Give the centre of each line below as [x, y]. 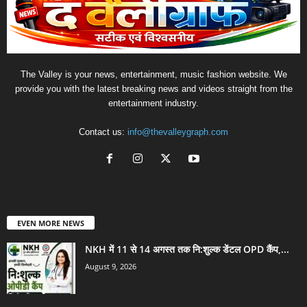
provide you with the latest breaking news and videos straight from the [153, 89]
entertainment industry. [153, 103]
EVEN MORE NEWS [51, 223]
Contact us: [103, 132]
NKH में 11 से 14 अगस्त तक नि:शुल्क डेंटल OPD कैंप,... [187, 249]
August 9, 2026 [111, 267]
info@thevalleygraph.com [178, 132]
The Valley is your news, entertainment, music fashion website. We [153, 75]
